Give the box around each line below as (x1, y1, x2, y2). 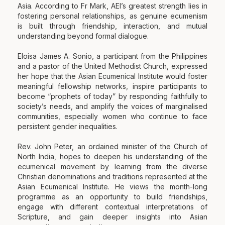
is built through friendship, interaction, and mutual (18, 21, 207, 30)
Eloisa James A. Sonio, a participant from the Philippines (18, 51, 207, 60)
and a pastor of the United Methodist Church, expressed (18, 61, 207, 70)
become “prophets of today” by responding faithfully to (18, 91, 207, 100)
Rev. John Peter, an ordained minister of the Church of (18, 142, 207, 151)
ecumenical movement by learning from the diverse (18, 162, 207, 171)
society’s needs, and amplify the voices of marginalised (18, 101, 207, 110)
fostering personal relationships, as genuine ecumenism (18, 11, 207, 20)
